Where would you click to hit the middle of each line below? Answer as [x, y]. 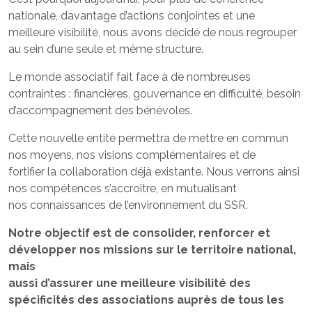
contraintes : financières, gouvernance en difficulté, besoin [155, 94]
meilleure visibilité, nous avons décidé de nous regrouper [153, 33]
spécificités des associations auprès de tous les [146, 300]
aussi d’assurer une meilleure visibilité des [130, 283]
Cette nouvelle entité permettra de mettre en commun [148, 139]
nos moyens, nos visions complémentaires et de [132, 155]
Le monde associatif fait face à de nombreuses [130, 77]
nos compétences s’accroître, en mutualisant [123, 189]
